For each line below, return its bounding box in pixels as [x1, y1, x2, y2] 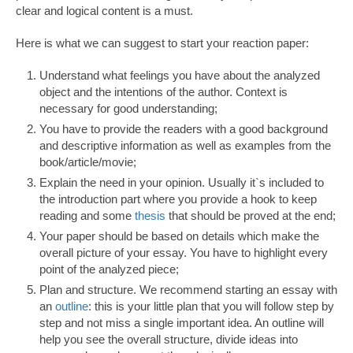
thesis [135, 209, 165, 223]
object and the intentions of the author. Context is [39, 85, 288, 99]
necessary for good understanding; [39, 102, 217, 116]
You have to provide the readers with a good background [39, 122, 328, 136]
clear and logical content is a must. [16, 4, 193, 18]
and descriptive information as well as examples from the [39, 139, 331, 153]
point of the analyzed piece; [39, 262, 179, 277]
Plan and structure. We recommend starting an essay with [39, 283, 337, 297]
